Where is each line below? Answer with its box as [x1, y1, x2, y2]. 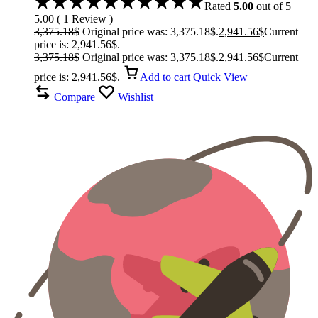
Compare [54, 90, 95, 103]
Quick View [193, 70, 248, 83]
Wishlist [118, 90, 153, 103]
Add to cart [140, 70, 190, 83]
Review [69, 12, 106, 25]
